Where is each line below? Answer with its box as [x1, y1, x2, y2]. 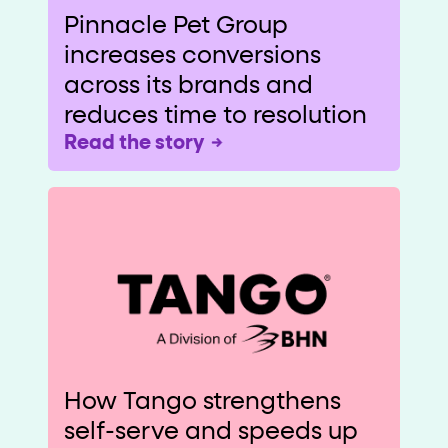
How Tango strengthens [64, 389, 341, 414]
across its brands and [64, 73, 313, 98]
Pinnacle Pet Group [64, 13, 288, 38]
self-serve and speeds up [64, 419, 358, 444]
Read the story [64, 132, 204, 153]
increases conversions [64, 43, 321, 68]
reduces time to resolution [64, 103, 367, 128]
